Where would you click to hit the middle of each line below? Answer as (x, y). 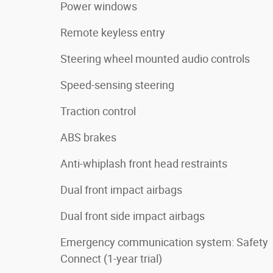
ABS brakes (88, 137)
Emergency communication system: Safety (164, 242)
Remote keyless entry (113, 32)
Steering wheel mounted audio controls (155, 58)
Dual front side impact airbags (133, 216)
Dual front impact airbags (121, 190)
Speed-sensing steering (117, 85)
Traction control (98, 111)
